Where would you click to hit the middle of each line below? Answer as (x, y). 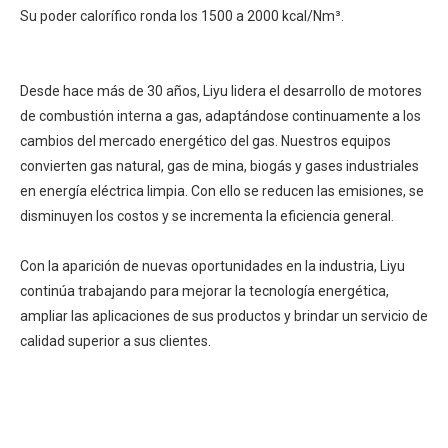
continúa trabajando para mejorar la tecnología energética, (204, 290)
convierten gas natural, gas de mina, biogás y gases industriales (219, 165)
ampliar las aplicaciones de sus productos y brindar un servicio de (224, 315)
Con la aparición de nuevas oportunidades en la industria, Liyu (212, 265)
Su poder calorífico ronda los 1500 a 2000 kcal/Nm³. (182, 15)
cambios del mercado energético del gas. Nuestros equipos (205, 140)
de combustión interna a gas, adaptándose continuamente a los (220, 115)
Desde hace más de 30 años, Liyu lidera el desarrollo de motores (221, 90)
